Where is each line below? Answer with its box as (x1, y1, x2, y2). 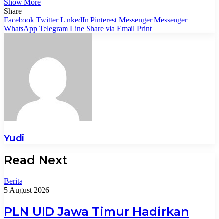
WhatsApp (4, 24, 37, 33)
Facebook (4, 15, 34, 24)
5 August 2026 (4, 186, 49, 195)
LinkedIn (60, 15, 88, 24)
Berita (4, 177, 22, 186)
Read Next (4, 153, 67, 168)
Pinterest (90, 15, 117, 24)
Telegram (39, 24, 68, 33)
